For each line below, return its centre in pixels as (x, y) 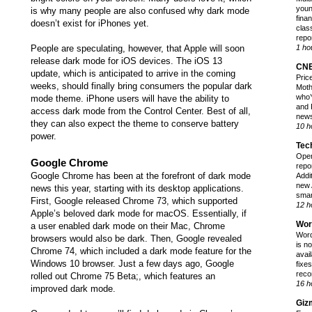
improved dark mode (72, 289)
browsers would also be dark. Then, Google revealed (136, 239)
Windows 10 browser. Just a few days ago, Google (132, 264)
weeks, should (61, 86)
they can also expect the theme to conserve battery (135, 124)
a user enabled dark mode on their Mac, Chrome (128, 226)
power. (44, 136)
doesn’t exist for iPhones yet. (90, 24)
